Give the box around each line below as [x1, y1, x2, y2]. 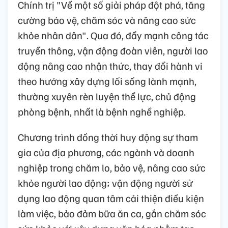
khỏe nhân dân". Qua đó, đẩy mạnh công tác [18, 28, 209, 42]
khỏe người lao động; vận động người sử [18, 176, 193, 189]
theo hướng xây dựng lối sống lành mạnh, [18, 74, 196, 88]
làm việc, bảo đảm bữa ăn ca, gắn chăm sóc [18, 206, 206, 220]
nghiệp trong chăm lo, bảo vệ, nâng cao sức [18, 160, 206, 174]
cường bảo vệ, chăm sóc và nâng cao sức [18, 13, 196, 26]
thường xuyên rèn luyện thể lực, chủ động [18, 89, 196, 103]
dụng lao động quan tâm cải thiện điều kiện [18, 191, 204, 205]
